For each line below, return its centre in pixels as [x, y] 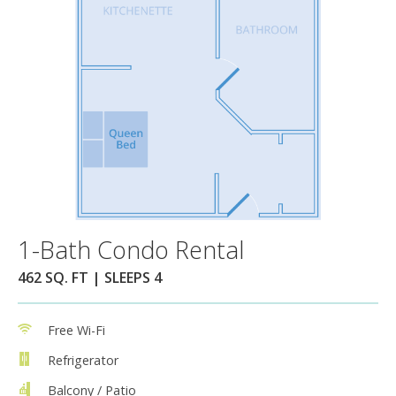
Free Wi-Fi [76, 330]
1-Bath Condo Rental [131, 249]
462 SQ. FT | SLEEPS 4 [90, 277]
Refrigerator [83, 360]
